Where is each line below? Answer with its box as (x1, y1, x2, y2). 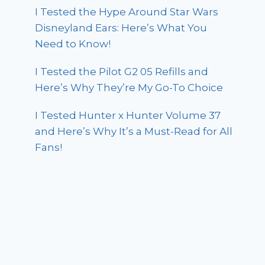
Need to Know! (35, 38, 111, 50)
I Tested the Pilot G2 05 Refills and (35, 66, 209, 78)
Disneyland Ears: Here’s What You (35, 22, 208, 34)
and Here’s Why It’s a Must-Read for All (35, 125, 233, 138)
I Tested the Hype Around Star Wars (35, 6, 219, 18)
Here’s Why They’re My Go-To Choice (35, 82, 224, 94)
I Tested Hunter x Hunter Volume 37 (35, 109, 221, 122)
